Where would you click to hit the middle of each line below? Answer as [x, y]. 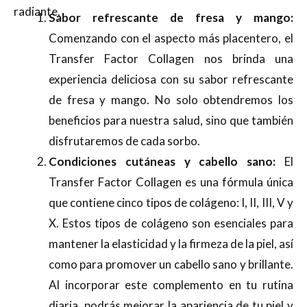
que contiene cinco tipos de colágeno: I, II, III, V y [171, 202]
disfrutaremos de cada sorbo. [124, 140]
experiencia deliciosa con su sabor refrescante [171, 79]
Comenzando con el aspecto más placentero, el [171, 38]
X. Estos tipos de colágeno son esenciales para [171, 223]
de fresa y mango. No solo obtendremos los [171, 99]
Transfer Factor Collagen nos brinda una [171, 58]
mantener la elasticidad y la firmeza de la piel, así [171, 243]
